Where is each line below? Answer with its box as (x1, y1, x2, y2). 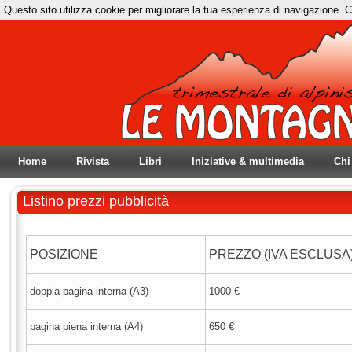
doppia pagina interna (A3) (30, 285, 148, 297)
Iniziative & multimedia (192, 156, 304, 167)
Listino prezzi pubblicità (23, 193, 169, 209)
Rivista (76, 156, 109, 167)
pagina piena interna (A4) (30, 321, 143, 332)
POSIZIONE (30, 247, 98, 261)
